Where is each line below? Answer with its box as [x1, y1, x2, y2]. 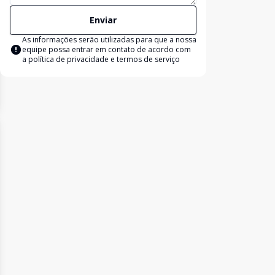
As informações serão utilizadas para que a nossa [22, 34, 196, 45]
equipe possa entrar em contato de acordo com [22, 44, 191, 55]
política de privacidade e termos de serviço [28, 54, 180, 64]
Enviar [90, 14, 117, 26]
